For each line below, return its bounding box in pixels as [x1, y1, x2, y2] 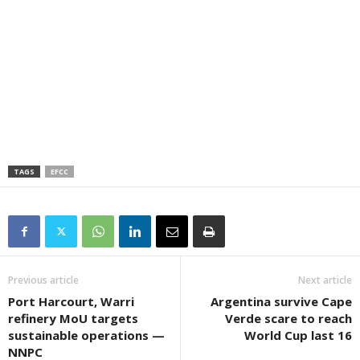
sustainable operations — [8, 326, 165, 343]
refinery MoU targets [8, 309, 138, 326]
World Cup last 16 [244, 326, 352, 343]
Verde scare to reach [225, 309, 352, 326]
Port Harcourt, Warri [8, 292, 134, 309]
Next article [298, 272, 352, 287]
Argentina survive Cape [211, 292, 352, 309]
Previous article [8, 272, 79, 287]
